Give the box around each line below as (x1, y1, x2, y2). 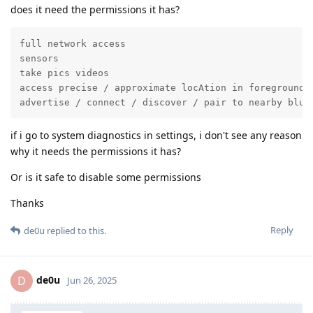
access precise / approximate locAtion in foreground (19, 82, 305, 93)
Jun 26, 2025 (67, 273, 117, 286)
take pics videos (19, 67, 109, 78)
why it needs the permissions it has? (10, 144, 181, 158)
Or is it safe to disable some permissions (10, 170, 201, 184)
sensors (19, 52, 59, 64)
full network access (19, 38, 126, 49)
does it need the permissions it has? (10, 3, 180, 17)
